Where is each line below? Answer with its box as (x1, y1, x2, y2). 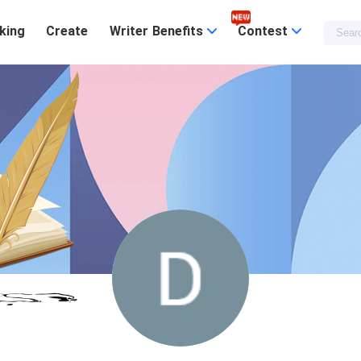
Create (46, 23, 89, 39)
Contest (237, 23, 292, 39)
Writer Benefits (109, 23, 207, 39)
